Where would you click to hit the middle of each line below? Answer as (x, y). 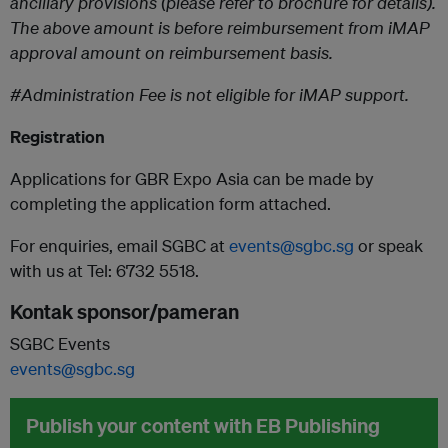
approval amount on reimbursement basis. (171, 52)
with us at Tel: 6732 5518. (104, 270)
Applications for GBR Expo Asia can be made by (192, 178)
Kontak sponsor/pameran (124, 311)
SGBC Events (60, 343)
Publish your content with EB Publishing (203, 425)
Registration (57, 136)
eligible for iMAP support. (312, 94)
